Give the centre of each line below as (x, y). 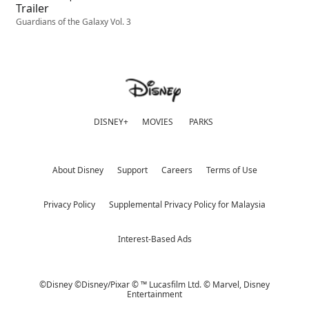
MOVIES (157, 121)
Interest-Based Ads (154, 239)
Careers (177, 170)
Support (132, 170)
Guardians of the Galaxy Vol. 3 (73, 21)
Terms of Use (231, 170)
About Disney (78, 170)
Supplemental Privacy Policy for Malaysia (187, 204)
